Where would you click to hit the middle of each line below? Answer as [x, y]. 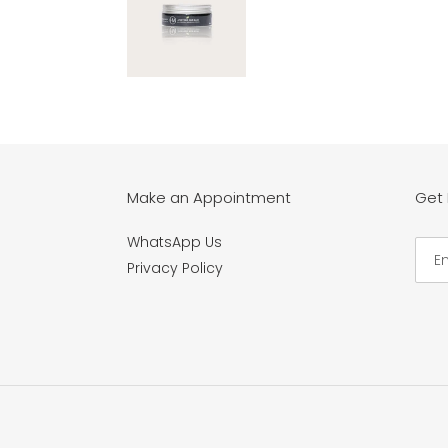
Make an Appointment [209, 197]
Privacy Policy [175, 268]
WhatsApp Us [174, 242]
